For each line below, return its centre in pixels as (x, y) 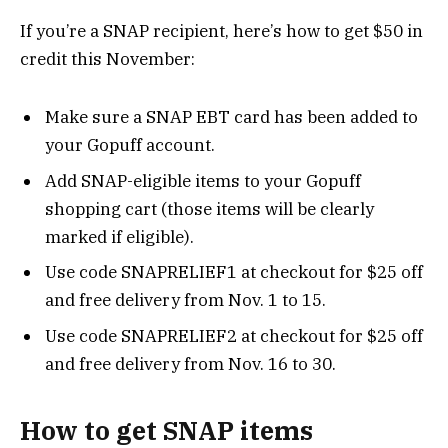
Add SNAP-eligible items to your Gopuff (203, 180)
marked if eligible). (119, 236)
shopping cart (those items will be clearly (209, 208)
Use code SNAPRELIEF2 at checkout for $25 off (234, 335)
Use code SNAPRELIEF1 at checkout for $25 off (234, 272)
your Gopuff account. (130, 145)
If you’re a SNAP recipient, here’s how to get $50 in (221, 30)
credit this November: (107, 58)
